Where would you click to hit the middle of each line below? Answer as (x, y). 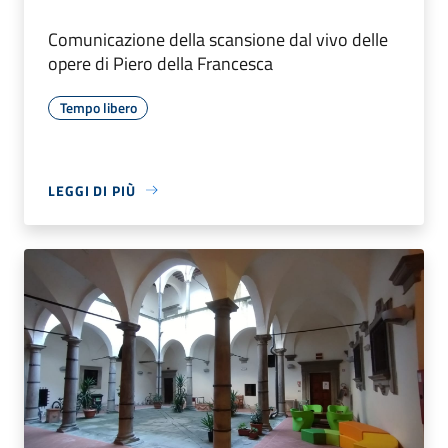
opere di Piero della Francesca (160, 63)
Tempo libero (98, 107)
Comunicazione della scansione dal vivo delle (218, 39)
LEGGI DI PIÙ (92, 190)
